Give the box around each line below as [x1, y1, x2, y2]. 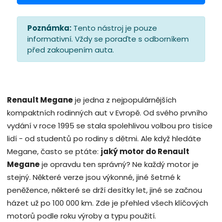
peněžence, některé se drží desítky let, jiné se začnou [7, 185, 202, 196]
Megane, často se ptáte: [7, 146, 101, 157]
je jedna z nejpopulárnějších [73, 95, 176, 106]
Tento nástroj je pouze [71, 23, 157, 34]
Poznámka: [27, 23, 71, 34]
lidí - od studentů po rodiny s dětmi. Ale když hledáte [7, 133, 201, 144]
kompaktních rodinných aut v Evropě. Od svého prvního [7, 108, 208, 118]
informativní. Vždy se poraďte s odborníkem [27, 34, 189, 45]
